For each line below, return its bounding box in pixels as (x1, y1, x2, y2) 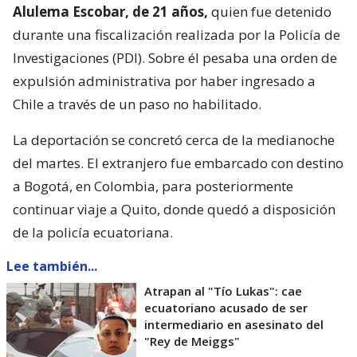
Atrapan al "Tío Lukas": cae (144, 283, 302, 300)
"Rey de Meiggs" (144, 333, 240, 350)
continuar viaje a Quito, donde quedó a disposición (13, 200, 335, 219)
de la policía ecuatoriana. (13, 223, 173, 242)
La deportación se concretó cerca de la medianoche (13, 131, 335, 150)
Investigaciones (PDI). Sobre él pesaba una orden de (13, 49, 337, 68)
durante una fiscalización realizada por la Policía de (13, 25, 340, 45)
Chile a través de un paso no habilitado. (13, 95, 261, 114)
